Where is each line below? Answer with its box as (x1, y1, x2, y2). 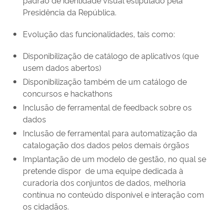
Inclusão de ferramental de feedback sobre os (23, 101, 192, 112)
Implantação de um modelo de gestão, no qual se (23, 153, 206, 164)
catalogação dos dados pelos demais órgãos (23, 139, 189, 150)
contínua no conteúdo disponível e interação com (23, 188, 204, 200)
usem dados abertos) (23, 61, 101, 73)
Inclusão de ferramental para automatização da (23, 127, 197, 138)
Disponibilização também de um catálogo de (23, 75, 187, 87)
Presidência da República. (23, 6, 116, 17)
